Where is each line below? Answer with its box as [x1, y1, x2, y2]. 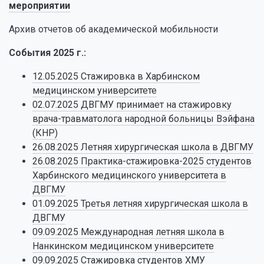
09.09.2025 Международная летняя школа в [32, 226, 225, 237]
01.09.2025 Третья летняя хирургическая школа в [32, 198, 248, 209]
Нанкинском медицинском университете [32, 240, 214, 252]
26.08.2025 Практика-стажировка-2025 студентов [32, 156, 252, 167]
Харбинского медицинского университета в [32, 170, 226, 181]
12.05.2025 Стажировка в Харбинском [32, 71, 200, 82]
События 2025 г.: [9, 47, 86, 58]
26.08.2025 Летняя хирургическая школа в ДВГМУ [32, 141, 253, 153]
